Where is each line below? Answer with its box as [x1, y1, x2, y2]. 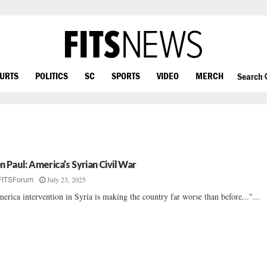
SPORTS [111, 70, 140, 81]
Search [237, 71, 265, 82]
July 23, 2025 [47, 175, 86, 184]
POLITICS [35, 70, 68, 81]
